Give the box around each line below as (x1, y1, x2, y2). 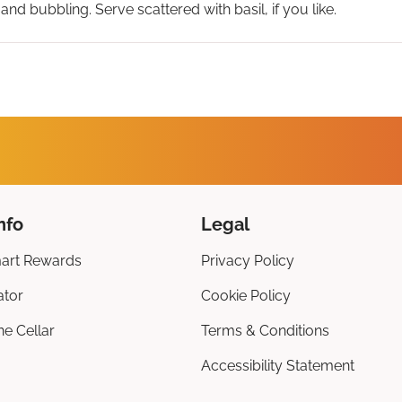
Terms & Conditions (201, 322, 329, 340)
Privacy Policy (201, 252, 294, 270)
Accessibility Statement (201, 357, 354, 375)
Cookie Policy (201, 287, 291, 305)
